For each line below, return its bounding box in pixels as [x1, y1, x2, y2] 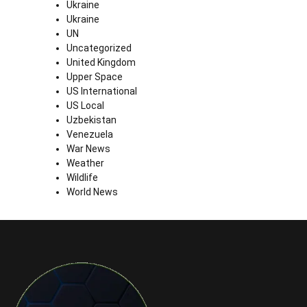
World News [66, 186, 118, 198]
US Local [66, 100, 104, 112]
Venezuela [66, 129, 113, 140]
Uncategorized [66, 42, 132, 54]
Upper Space [66, 71, 123, 83]
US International [66, 86, 137, 97]
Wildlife [66, 172, 98, 184]
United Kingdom [66, 57, 136, 69]
